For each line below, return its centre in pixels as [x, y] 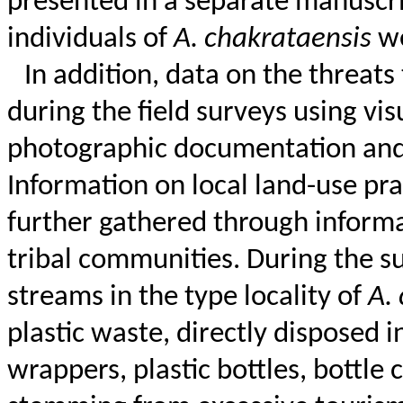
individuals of [90, 40]
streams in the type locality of [188, 298]
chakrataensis [288, 40]
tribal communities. [127, 261]
